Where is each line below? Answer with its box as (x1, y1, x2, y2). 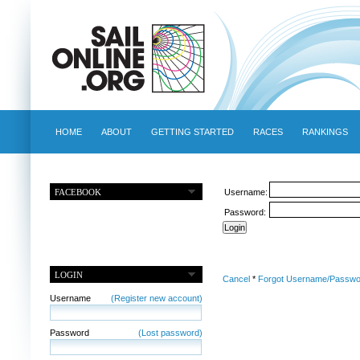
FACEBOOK (55, 186, 102, 197)
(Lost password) (137, 327, 202, 337)
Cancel (222, 274, 250, 284)
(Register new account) (110, 292, 202, 303)
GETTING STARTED (150, 127, 234, 137)
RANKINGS (301, 127, 348, 137)
